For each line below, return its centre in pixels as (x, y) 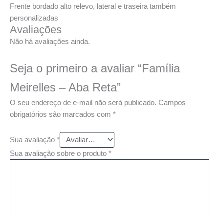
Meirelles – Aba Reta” (65, 87)
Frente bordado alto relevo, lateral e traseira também (93, 6)
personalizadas (34, 18)
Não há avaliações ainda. (50, 41)
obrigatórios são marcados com (61, 115)
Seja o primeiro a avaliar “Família (95, 68)
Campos (172, 103)
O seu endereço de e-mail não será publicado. (83, 103)
